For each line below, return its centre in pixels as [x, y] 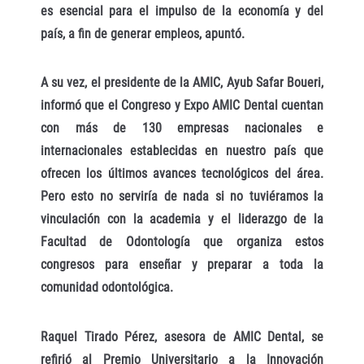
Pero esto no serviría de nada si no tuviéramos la [182, 197]
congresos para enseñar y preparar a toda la [182, 265]
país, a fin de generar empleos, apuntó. [143, 33]
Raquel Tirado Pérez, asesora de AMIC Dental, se [182, 337]
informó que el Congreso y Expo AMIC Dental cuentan [182, 106]
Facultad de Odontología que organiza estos [182, 242]
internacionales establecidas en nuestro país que [182, 151]
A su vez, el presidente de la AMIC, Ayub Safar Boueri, [182, 83]
